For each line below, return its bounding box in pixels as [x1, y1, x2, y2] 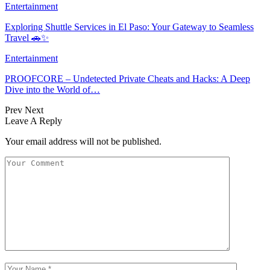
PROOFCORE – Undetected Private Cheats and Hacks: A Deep [5, 73, 250, 84]
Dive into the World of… [5, 84, 100, 95]
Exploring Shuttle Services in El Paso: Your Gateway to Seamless [5, 21, 254, 32]
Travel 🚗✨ [5, 32, 49, 43]
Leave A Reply [5, 115, 62, 126]
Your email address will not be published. [5, 136, 162, 146]
